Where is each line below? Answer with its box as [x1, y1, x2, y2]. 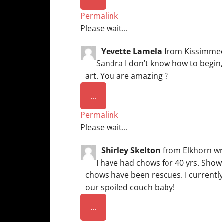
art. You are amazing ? [85, 70, 168, 81]
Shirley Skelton [101, 145, 163, 156]
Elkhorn [183, 145, 212, 156]
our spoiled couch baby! [85, 182, 175, 193]
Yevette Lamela [101, 46, 164, 56]
